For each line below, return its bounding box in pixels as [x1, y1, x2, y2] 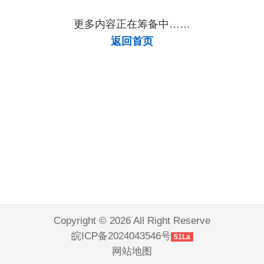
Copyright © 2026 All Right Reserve [54, 215, 210, 227]
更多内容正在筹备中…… [74, 18, 190, 30]
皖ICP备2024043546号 [71, 230, 171, 242]
